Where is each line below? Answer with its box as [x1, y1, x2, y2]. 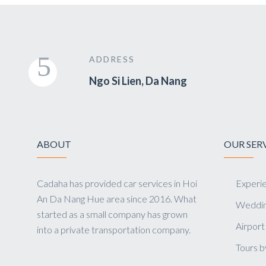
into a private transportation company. [37, 224, 191, 235]
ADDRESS [89, 54, 135, 64]
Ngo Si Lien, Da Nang [89, 74, 187, 87]
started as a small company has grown [37, 208, 188, 220]
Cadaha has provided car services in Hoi [37, 178, 197, 189]
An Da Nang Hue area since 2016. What [37, 193, 197, 204]
